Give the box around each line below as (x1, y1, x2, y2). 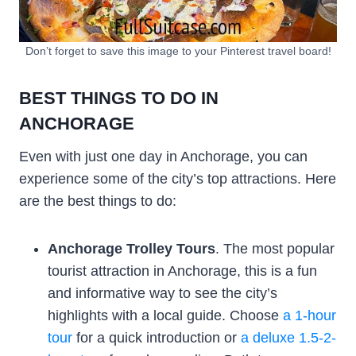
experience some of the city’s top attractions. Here (19, 170, 336, 187)
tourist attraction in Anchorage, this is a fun (48, 262, 317, 279)
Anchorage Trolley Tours (48, 240, 215, 257)
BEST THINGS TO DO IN (19, 88, 219, 109)
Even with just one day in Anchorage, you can (19, 148, 308, 164)
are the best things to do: (19, 192, 176, 209)
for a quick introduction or (72, 329, 241, 346)
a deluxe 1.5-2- (241, 329, 336, 346)
